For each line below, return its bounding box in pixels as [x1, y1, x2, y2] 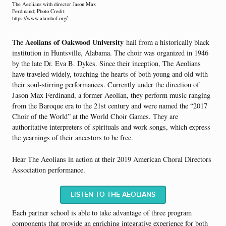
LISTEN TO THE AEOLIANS [71, 190, 155, 199]
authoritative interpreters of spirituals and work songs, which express [12, 122, 210, 132]
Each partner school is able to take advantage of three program [12, 207, 192, 217]
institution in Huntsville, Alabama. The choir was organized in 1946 [12, 48, 208, 58]
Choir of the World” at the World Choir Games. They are [12, 111, 178, 121]
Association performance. [12, 164, 85, 175]
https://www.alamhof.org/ [12, 15, 68, 22]
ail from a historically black [130, 37, 209, 47]
